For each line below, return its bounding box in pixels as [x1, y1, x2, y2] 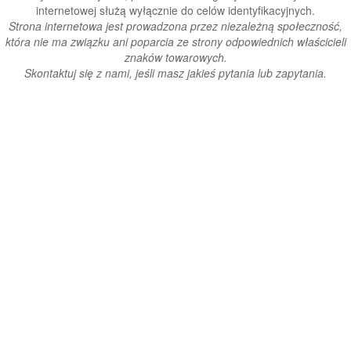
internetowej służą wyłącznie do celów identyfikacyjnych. [36, 2, 315, 19]
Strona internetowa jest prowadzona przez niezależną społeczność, [9, 18, 342, 34]
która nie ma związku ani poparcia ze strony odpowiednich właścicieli [5, 34, 346, 50]
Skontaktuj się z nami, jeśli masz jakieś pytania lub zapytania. [24, 65, 327, 81]
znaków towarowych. [124, 49, 227, 66]
